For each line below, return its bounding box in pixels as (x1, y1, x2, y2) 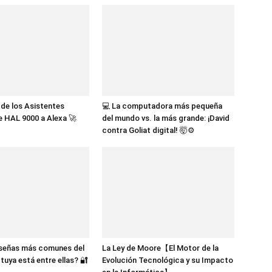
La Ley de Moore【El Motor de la (102, 243, 219, 253)
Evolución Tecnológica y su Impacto (102, 256, 233, 265)
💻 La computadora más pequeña (102, 101, 222, 110)
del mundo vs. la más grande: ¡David (102, 114, 229, 123)
